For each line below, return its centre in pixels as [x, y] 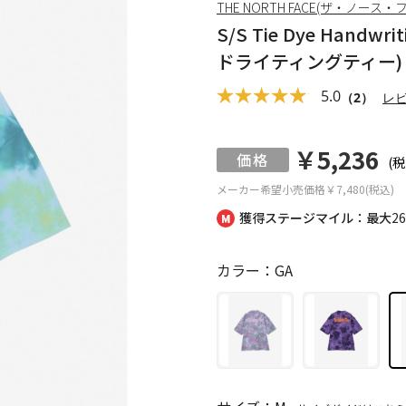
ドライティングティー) [309, 61]
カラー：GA [255, 270]
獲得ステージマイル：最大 [315, 217]
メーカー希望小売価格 [271, 189]
